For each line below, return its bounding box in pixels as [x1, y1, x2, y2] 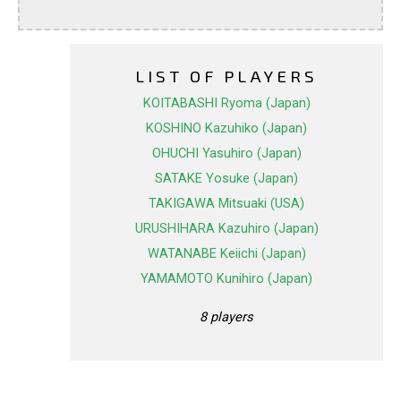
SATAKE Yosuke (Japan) [155, 170, 298, 187]
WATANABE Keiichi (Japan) [147, 245, 306, 262]
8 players [200, 308, 253, 325]
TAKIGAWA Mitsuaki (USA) [149, 195, 304, 212]
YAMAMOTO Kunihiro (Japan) [141, 270, 312, 287]
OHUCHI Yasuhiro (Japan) [151, 145, 302, 162]
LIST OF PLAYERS [135, 65, 318, 87]
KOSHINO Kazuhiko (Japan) [146, 120, 307, 137]
